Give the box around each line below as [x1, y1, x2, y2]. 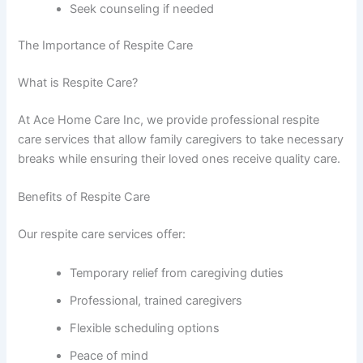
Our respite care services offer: [18, 227, 186, 242]
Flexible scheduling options [70, 320, 220, 335]
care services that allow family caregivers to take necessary [18, 132, 344, 147]
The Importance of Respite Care [18, 38, 194, 53]
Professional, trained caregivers [70, 293, 243, 308]
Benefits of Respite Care [18, 190, 151, 205]
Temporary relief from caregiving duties [70, 265, 284, 280]
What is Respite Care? [18, 75, 139, 91]
